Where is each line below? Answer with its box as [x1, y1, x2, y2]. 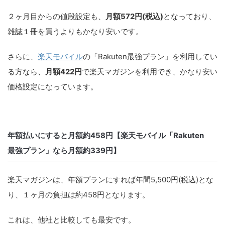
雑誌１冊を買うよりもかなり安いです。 [8, 27, 143, 36]
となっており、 [163, 12, 216, 21]
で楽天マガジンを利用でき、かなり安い [82, 67, 217, 76]
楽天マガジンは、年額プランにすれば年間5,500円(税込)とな [8, 175, 213, 184]
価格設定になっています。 [8, 82, 98, 91]
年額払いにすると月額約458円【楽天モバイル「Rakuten [8, 131, 204, 140]
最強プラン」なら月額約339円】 [8, 146, 121, 155]
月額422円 [45, 67, 82, 76]
